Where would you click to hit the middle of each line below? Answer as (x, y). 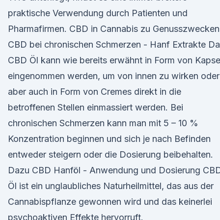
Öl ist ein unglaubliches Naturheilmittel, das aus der (111, 186)
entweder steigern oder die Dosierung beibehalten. (110, 154)
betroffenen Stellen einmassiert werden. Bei (96, 107)
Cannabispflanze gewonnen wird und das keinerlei (110, 202)
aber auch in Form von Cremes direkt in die (95, 92)
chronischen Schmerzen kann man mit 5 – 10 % (103, 123)
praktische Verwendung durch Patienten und (98, 13)
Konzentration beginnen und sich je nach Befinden (109, 139)
